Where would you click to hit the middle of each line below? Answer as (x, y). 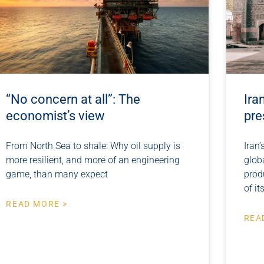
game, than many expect (57, 174)
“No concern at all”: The (73, 100)
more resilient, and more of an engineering (93, 160)
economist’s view (56, 116)
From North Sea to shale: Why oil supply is (93, 146)
